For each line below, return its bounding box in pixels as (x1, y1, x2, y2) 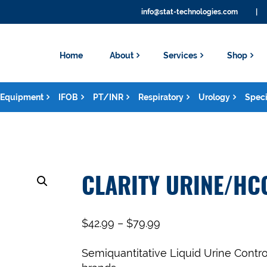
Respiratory (138, 92, 184, 102)
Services (163, 51, 197, 60)
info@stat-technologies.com (141, 8, 238, 16)
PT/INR (93, 92, 123, 102)
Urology (198, 92, 230, 102)
